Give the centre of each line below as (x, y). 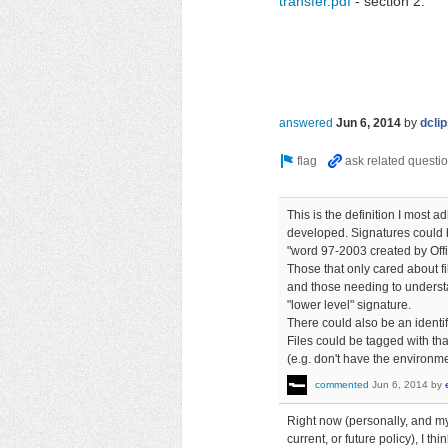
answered (306, 122)
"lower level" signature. (349, 304)
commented (342, 385)
